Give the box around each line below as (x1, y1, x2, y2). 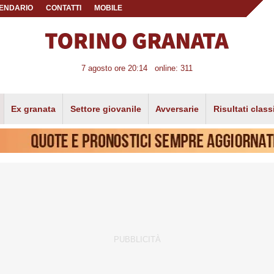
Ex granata (11, 103, 56, 114)
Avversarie (155, 103, 199, 114)
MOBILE (94, 4, 122, 12)
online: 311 (155, 64, 193, 73)
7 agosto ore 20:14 (81, 64, 147, 73)
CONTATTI (46, 4, 82, 12)
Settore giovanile (70, 103, 141, 114)
